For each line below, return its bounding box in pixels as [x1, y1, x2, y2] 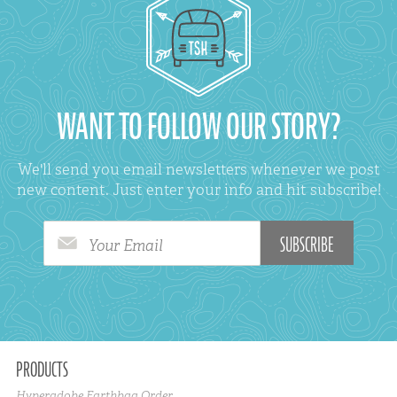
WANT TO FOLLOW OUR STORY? [56, 103, 341, 151]
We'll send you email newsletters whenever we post [17, 159, 380, 179]
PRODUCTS [15, 356, 68, 384]
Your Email [89, 235, 163, 255]
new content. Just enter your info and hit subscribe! [16, 179, 381, 199]
